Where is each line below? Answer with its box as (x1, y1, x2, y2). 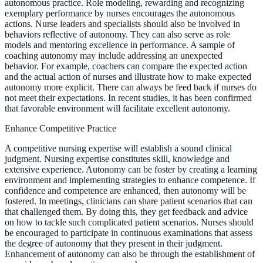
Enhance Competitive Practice (5, 123, 116, 133)
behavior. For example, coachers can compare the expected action (5, 60, 247, 71)
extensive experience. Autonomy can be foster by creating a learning (5, 164, 257, 174)
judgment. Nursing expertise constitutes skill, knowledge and (5, 153, 230, 164)
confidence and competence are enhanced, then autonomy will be (5, 185, 246, 195)
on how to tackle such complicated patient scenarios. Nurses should (5, 217, 254, 227)
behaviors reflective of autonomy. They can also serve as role (5, 29, 230, 39)
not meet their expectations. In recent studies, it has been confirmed (5, 92, 252, 103)
